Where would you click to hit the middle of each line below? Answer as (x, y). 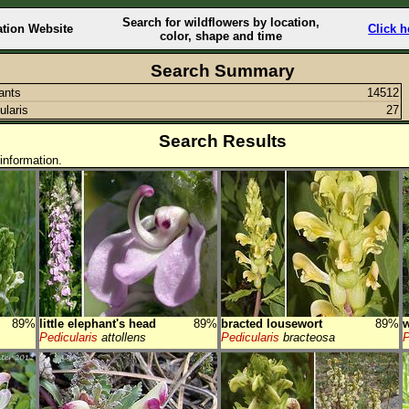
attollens (122, 337)
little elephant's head (98, 324)
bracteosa (307, 337)
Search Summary (222, 71)
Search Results (222, 141)
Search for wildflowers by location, (220, 22)
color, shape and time (220, 36)
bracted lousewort (272, 324)
